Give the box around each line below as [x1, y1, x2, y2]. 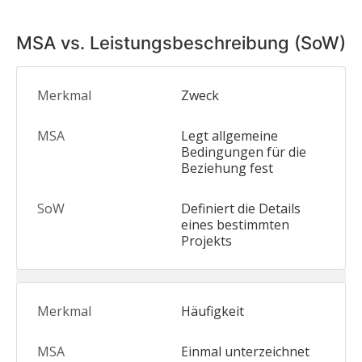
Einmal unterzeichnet [181, 343, 309, 360]
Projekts [181, 232, 232, 250]
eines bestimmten [181, 216, 289, 234]
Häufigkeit [181, 302, 244, 320]
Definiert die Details [181, 200, 301, 217]
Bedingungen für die [181, 143, 306, 161]
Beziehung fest [181, 159, 273, 177]
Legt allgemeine [181, 127, 278, 145]
